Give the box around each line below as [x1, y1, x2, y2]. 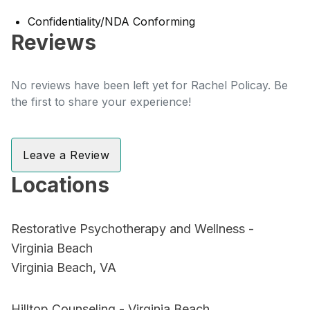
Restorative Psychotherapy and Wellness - [11, 221, 254, 236]
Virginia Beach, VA [11, 260, 116, 275]
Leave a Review [23, 148, 109, 162]
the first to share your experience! [11, 95, 191, 109]
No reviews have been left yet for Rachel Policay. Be [11, 78, 288, 92]
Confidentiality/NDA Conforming [28, 15, 195, 28]
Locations [11, 172, 109, 197]
